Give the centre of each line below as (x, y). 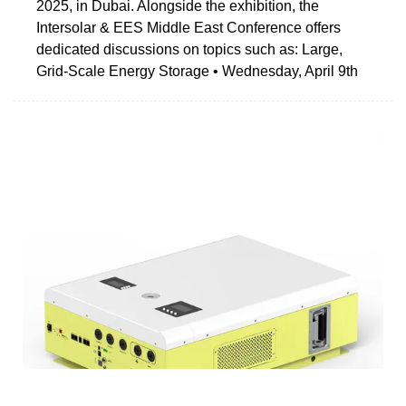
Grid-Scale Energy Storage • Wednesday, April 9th (197, 71)
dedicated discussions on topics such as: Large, (189, 49)
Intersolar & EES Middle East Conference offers (188, 27)
